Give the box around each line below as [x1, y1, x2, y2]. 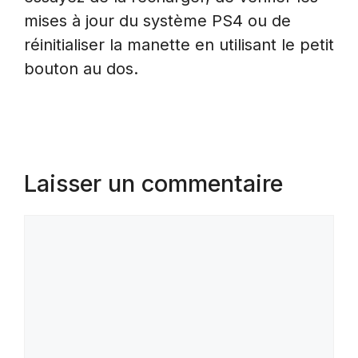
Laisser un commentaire [24, 169, 283, 198]
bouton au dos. [24, 59, 138, 79]
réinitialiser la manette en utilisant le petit [24, 35, 334, 55]
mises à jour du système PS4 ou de [24, 11, 291, 31]
